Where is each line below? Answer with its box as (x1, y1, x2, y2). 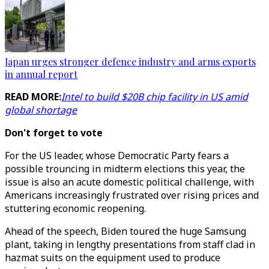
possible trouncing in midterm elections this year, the (5, 162, 245, 175)
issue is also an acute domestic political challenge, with (5, 175, 254, 189)
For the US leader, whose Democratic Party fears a (5, 149, 229, 162)
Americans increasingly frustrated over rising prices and (5, 189, 259, 202)
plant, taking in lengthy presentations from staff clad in (5, 238, 255, 251)
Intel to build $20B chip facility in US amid (61, 90, 248, 103)
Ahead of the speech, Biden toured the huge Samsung (5, 225, 246, 238)
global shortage (5, 103, 77, 116)
